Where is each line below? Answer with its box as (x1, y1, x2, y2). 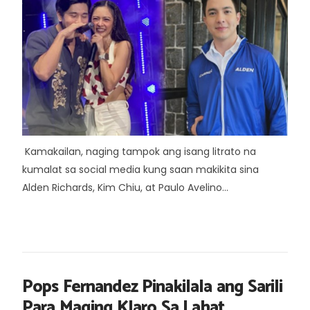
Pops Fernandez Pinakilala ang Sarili (22, 273, 282, 302)
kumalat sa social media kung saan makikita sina (22, 163, 259, 176)
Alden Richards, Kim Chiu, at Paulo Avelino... (22, 181, 228, 194)
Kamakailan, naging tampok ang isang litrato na (22, 145, 256, 158)
